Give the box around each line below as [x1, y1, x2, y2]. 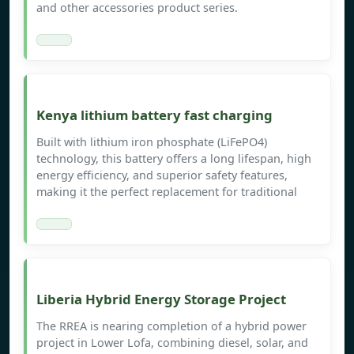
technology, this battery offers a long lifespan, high [36, 151, 311, 167]
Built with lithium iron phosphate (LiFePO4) [36, 134, 267, 150]
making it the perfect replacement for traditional [36, 184, 297, 200]
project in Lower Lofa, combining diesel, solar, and [36, 335, 308, 351]
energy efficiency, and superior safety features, [36, 168, 288, 183]
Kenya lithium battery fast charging [36, 106, 273, 125]
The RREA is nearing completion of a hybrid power [36, 318, 307, 334]
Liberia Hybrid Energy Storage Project [36, 290, 286, 309]
